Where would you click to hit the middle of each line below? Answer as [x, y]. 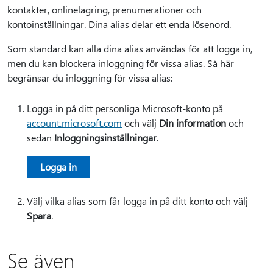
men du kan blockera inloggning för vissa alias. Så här [121, 63]
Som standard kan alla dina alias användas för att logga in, [130, 48]
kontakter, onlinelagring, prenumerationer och [105, 9]
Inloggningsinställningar [105, 137]
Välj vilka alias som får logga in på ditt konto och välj [137, 201]
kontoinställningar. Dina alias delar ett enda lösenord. [119, 24]
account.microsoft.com [74, 123]
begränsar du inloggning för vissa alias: [90, 78]
